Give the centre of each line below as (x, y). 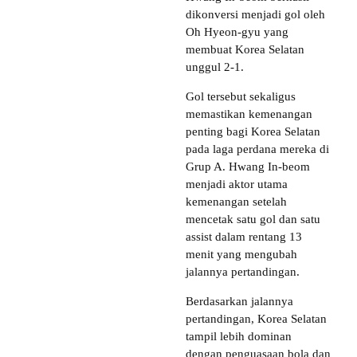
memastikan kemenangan (249, 114)
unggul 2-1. (215, 67)
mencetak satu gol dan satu (253, 219)
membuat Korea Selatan (245, 49)
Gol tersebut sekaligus (241, 96)
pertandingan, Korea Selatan (256, 318)
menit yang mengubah (241, 254)
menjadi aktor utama (237, 184)
